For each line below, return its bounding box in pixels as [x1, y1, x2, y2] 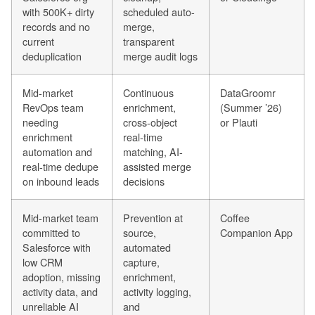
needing [22, 114, 58, 129]
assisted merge [123, 158, 191, 174]
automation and [22, 143, 92, 159]
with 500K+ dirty [22, 4, 94, 19]
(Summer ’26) [220, 99, 282, 115]
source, [123, 224, 156, 240]
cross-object [123, 114, 177, 129]
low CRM [22, 254, 63, 269]
